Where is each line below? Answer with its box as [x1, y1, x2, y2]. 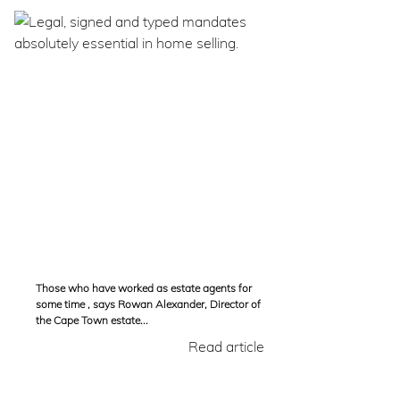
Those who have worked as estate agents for [36, 281, 252, 295]
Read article [188, 337, 264, 355]
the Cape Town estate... [36, 313, 148, 327]
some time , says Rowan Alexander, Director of [36, 297, 261, 311]
